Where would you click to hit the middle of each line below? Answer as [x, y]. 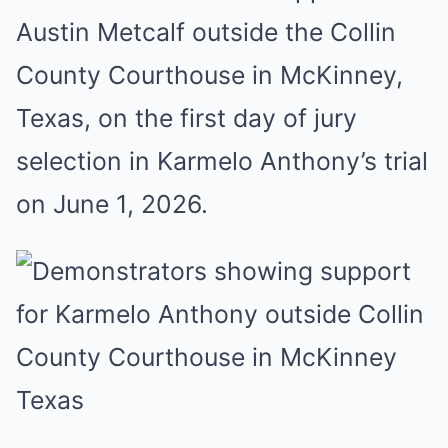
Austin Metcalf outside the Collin [206, 32]
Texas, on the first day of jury [186, 118]
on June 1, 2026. [112, 204]
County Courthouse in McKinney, [209, 75]
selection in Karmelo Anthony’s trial [222, 161]
